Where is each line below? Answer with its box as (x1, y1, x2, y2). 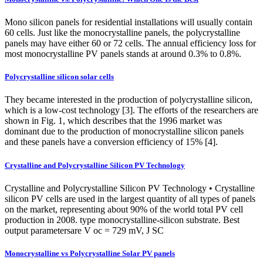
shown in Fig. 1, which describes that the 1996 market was (5, 116, 222, 126)
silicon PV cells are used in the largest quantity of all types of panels (5, 193, 255, 204)
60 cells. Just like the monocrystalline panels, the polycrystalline (5, 28, 240, 38)
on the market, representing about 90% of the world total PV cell (5, 204, 243, 214)
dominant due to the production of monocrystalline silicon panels (5, 126, 244, 137)
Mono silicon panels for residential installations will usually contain (5, 17, 252, 27)
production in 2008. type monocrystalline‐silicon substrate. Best (5, 214, 240, 225)
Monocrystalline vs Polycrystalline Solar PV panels (5, 248, 175, 258)
